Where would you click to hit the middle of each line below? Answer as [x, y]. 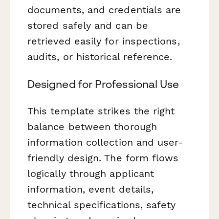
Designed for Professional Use [103, 84]
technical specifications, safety [102, 205]
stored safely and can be [88, 26]
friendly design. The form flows [103, 158]
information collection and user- [105, 142]
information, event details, [91, 189]
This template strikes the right [101, 111]
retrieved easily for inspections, [104, 41]
